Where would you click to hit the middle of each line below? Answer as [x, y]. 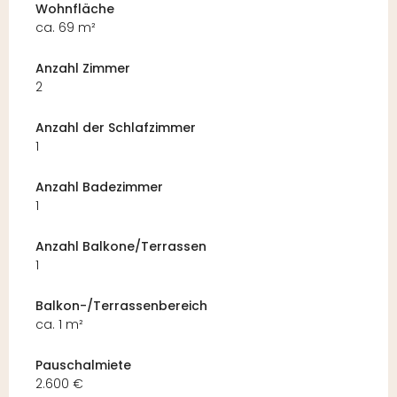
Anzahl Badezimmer [99, 187]
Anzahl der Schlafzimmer [116, 128]
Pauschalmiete [83, 366]
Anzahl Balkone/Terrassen [121, 247]
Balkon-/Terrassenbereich [121, 306]
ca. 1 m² [59, 325]
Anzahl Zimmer [83, 69]
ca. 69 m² [66, 28]
